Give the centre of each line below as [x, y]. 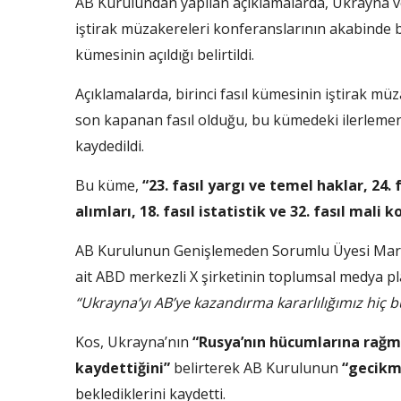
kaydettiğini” [123, 367]
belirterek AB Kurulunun [256, 367]
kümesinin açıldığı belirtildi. [165, 54]
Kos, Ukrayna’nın [134, 341]
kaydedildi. [110, 145]
